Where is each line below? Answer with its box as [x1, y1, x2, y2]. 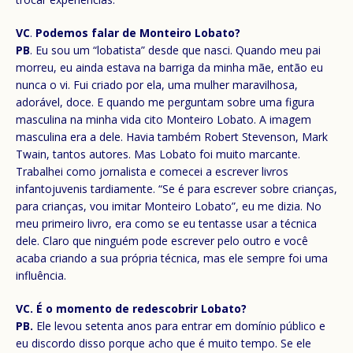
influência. [16, 267, 66, 283]
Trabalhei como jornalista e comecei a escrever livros [16, 163, 288, 179]
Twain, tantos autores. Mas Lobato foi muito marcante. [16, 146, 300, 162]
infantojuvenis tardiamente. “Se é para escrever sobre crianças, [16, 180, 337, 196]
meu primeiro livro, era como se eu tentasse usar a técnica [16, 215, 317, 231]
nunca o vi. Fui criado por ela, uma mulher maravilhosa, [16, 76, 298, 92]
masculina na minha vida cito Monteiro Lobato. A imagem [16, 111, 311, 127]
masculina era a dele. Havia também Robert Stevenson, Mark [16, 128, 328, 144]
